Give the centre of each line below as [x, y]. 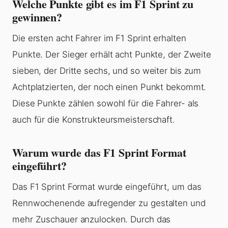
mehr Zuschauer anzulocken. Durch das [92, 220]
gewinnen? [37, 17]
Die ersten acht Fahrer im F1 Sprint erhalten [99, 38]
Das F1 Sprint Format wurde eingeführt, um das [107, 187]
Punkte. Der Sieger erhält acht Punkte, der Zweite [112, 55]
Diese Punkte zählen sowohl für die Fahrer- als [106, 104]
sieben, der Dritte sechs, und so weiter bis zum [107, 71]
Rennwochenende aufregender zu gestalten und [109, 203]
